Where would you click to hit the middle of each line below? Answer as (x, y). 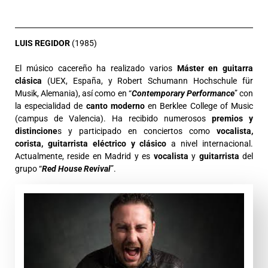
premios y (232, 119)
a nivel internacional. (212, 144)
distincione (36, 131)
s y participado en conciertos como (134, 131)
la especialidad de (51, 106)
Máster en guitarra (215, 68)
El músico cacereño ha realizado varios (96, 68)
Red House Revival (76, 169)
